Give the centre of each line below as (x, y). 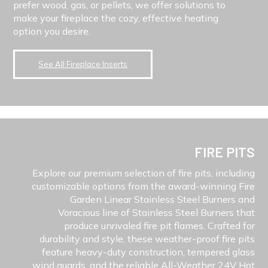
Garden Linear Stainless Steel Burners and (162, 199)
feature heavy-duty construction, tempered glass (148, 252)
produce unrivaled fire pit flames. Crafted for (159, 225)
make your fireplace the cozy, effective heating (116, 18)
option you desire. (52, 31)
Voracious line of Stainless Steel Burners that (156, 212)
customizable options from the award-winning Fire (143, 186)
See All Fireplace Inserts (83, 64)
